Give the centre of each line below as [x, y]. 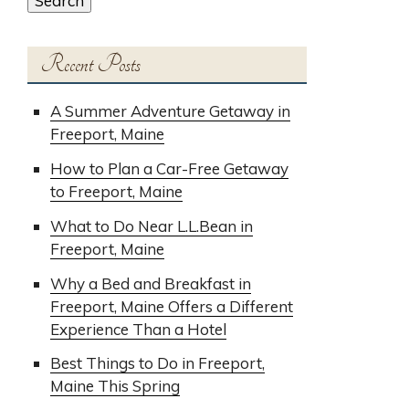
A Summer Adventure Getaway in [171, 111]
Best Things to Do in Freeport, [158, 363]
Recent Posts [91, 65]
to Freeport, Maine [117, 192]
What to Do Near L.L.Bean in [152, 225]
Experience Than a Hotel [139, 329]
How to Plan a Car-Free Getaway [170, 169]
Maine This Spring [115, 386]
